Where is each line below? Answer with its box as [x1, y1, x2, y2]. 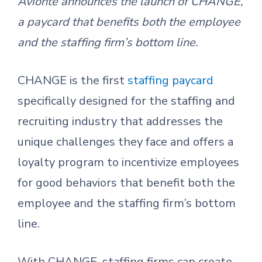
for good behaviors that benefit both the [18, 175, 235, 191]
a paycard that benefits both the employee [18, 14, 240, 30]
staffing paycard [127, 73, 213, 88]
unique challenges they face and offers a [18, 134, 233, 150]
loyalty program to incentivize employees [18, 154, 239, 170]
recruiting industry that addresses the [18, 113, 223, 129]
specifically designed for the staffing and [18, 93, 235, 109]
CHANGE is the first [18, 73, 127, 88]
